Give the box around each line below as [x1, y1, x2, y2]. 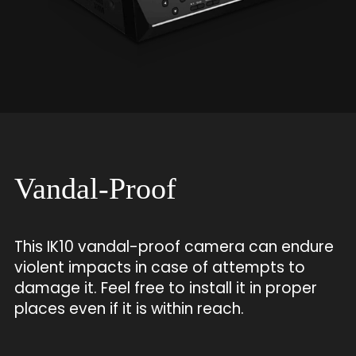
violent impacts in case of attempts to [14, 256, 305, 278]
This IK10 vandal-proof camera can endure [14, 235, 334, 257]
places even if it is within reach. [14, 297, 244, 319]
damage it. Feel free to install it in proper [14, 277, 317, 299]
